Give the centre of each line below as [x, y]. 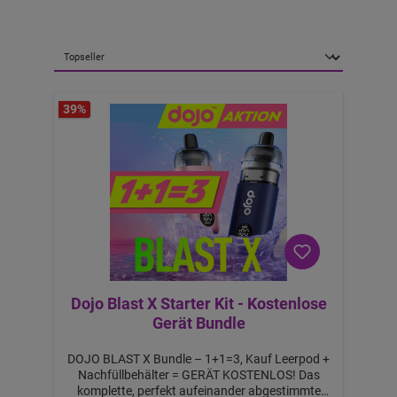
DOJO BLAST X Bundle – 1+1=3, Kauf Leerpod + [198, 358]
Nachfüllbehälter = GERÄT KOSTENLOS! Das [188, 374]
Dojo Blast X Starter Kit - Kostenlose [198, 303]
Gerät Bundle [198, 323]
